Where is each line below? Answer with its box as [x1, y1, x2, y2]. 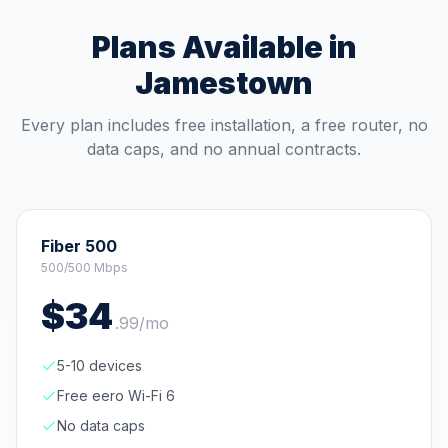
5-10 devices [57, 357, 142, 374]
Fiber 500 [41, 236, 117, 256]
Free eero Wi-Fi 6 [57, 387, 175, 404]
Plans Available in [91, 29, 357, 65]
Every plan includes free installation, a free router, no [20, 115, 428, 135]
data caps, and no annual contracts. [87, 139, 361, 159]
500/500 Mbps [41, 260, 128, 275]
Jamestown [135, 65, 313, 101]
